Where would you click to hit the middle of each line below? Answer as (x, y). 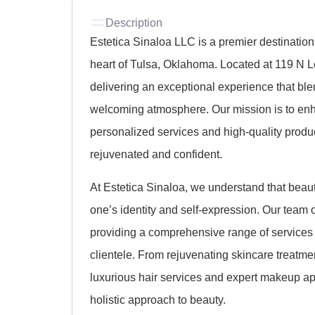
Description (134, 23)
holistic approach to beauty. (158, 299)
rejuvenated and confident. (156, 154)
